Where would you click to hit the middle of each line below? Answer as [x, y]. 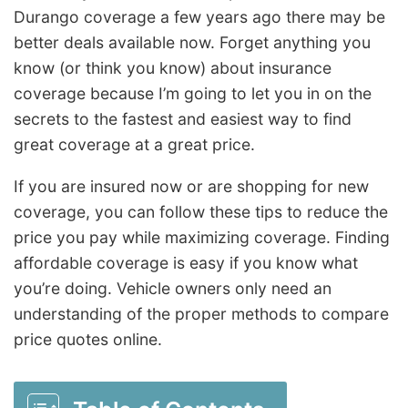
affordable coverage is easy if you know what [186, 262]
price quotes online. [88, 339]
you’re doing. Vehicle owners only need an [173, 288]
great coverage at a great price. [134, 145]
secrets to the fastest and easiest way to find [183, 119]
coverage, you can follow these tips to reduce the [201, 211]
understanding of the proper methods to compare [201, 313]
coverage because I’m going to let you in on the [193, 94]
